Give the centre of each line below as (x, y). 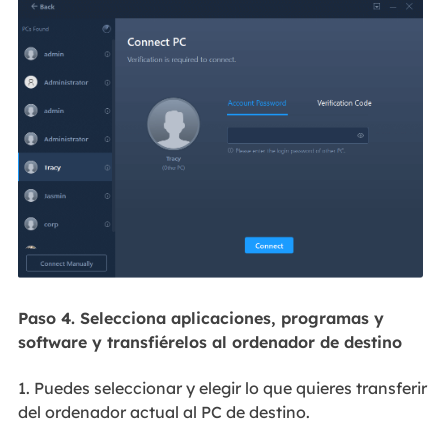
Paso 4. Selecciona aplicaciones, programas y (200, 317)
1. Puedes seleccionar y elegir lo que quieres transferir (222, 388)
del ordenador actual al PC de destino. (163, 412)
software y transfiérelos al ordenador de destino (209, 341)
